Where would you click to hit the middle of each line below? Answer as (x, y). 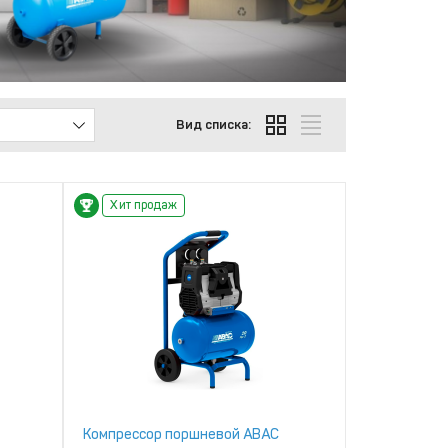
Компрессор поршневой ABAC (181, 434)
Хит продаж (144, 204)
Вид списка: (213, 124)
